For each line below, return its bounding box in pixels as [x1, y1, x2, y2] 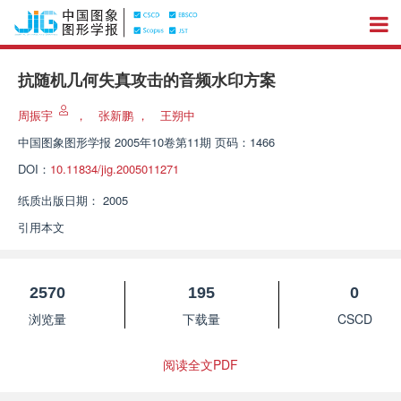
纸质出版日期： [18, 192, 99, 209]
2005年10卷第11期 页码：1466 [115, 133, 275, 150]
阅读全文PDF [163, 355, 238, 373]
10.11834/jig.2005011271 [50, 160, 179, 177]
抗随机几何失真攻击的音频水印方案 [18, 72, 276, 90]
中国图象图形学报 [18, 133, 111, 150]
